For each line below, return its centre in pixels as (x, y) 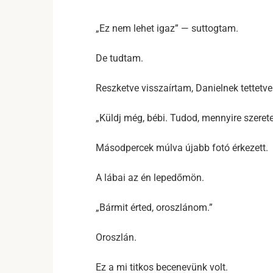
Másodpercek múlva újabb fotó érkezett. (182, 148)
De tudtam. (119, 58)
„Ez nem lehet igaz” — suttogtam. (167, 28)
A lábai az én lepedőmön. (150, 178)
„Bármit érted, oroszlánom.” (154, 207)
